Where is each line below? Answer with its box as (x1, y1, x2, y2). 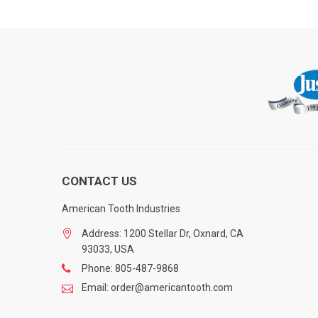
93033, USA (82, 243, 134, 255)
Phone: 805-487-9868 (82, 262, 179, 274)
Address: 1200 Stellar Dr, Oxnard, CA (82, 227, 243, 239)
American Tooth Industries (62, 202, 180, 214)
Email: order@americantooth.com (82, 281, 233, 293)
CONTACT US (62, 173, 137, 188)
